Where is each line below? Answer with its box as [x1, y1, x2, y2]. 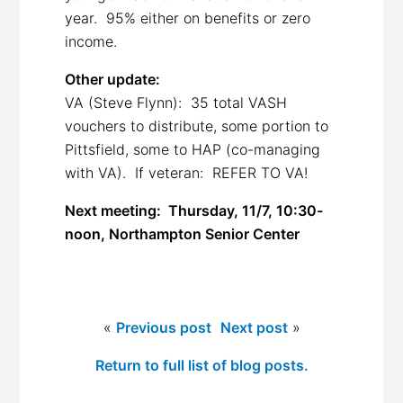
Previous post [115, 318, 211, 336]
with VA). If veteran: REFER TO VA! [65, 163, 309, 182]
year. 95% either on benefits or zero [65, 8, 311, 27]
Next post [219, 318, 288, 336]
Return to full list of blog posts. [94, 355, 309, 374]
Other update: [65, 69, 161, 88]
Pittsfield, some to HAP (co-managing [65, 139, 321, 158]
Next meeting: [65, 201, 169, 219]
